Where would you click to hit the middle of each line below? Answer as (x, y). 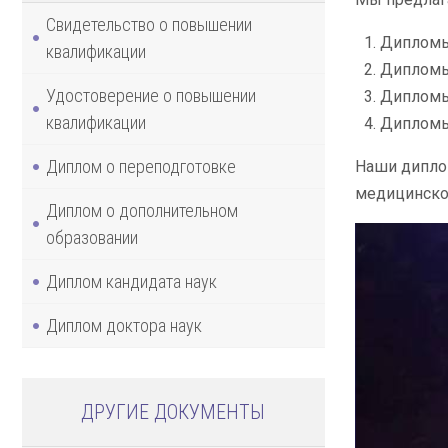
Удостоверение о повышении (151, 95)
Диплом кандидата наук (131, 281)
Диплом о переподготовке (141, 166)
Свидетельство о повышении (149, 24)
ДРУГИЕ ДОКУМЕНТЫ (173, 411)
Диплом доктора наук (124, 325)
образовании (92, 237)
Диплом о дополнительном (142, 210)
